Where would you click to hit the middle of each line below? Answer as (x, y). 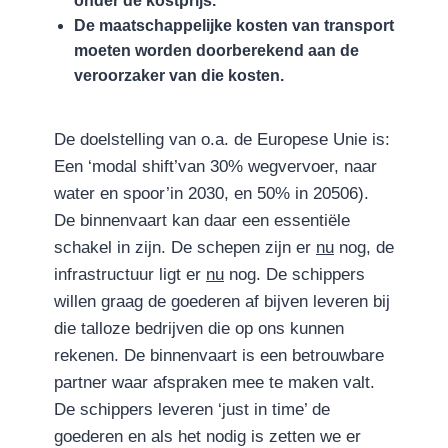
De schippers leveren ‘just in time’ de (192, 410)
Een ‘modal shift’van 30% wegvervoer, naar (215, 167)
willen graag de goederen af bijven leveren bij (222, 302)
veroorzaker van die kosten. (179, 76)
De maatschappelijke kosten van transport (234, 26)
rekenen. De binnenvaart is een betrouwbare (219, 356)
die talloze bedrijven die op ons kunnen (199, 329)
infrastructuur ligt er (130, 275)
